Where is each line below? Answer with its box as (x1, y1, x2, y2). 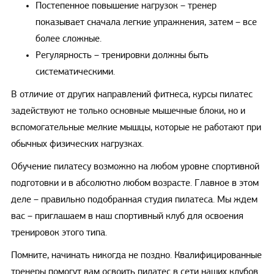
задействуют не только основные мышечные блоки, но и (10, 106, 245, 116)
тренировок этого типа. (10, 228, 107, 238)
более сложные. (35, 34, 102, 44)
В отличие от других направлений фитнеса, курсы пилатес (10, 89, 253, 100)
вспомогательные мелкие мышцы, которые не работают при (10, 122, 261, 133)
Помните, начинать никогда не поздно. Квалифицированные (10, 250, 262, 261)
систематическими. (35, 67, 115, 77)
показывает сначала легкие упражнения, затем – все (35, 17, 257, 28)
